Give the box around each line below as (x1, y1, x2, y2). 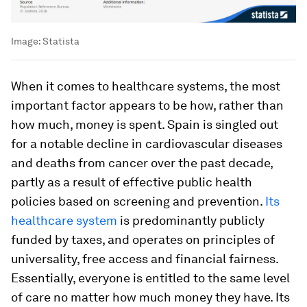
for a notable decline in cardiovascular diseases (11, 136, 282, 151)
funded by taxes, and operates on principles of (11, 232, 275, 247)
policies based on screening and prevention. (11, 194, 265, 209)
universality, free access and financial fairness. (11, 251, 278, 267)
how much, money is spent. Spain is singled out (11, 117, 278, 132)
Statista (42, 36, 79, 47)
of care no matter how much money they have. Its (11, 290, 290, 305)
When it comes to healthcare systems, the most (11, 79, 280, 94)
